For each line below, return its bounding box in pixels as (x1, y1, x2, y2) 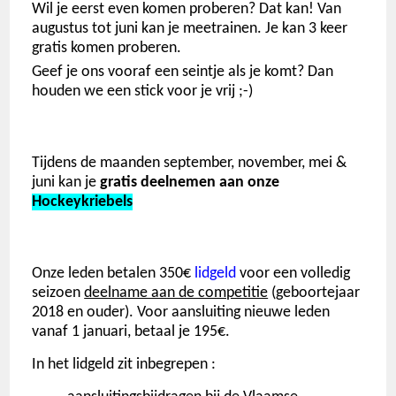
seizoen (32, 284, 85, 301)
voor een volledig (236, 264, 351, 282)
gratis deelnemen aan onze (100, 173, 280, 191)
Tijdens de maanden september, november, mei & (32, 154, 347, 171)
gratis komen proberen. (32, 39, 186, 57)
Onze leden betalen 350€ (32, 264, 195, 282)
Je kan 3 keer (265, 19, 348, 37)
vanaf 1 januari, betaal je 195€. (32, 323, 231, 340)
